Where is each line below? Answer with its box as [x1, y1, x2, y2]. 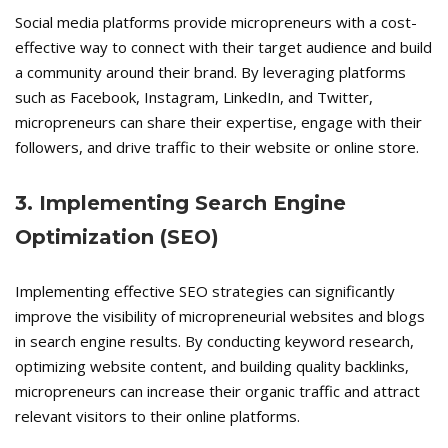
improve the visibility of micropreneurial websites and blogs [15, 306, 425, 327]
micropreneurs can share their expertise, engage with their [15, 112, 422, 133]
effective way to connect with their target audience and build [15, 37, 432, 58]
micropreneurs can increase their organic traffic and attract [15, 381, 420, 402]
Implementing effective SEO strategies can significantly [15, 281, 395, 302]
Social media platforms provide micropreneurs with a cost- [15, 12, 417, 33]
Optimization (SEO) [15, 225, 219, 250]
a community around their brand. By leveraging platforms [15, 62, 406, 83]
